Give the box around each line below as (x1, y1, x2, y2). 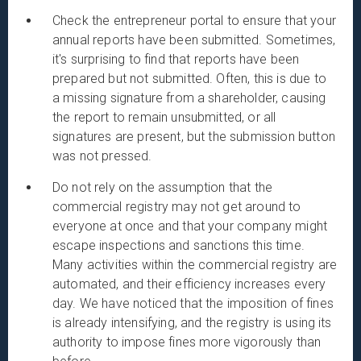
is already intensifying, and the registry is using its (52, 314, 332, 330)
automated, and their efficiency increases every (52, 276, 326, 292)
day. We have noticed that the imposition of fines (52, 295, 334, 311)
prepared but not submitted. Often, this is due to (52, 70, 326, 86)
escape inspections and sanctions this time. (52, 237, 305, 253)
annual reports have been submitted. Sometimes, (52, 31, 336, 48)
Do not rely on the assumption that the (52, 179, 273, 195)
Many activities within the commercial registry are (52, 256, 338, 272)
